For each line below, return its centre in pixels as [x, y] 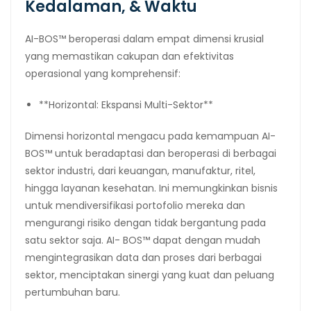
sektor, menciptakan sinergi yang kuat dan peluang [150, 275]
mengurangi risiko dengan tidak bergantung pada [145, 222]
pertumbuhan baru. [73, 292]
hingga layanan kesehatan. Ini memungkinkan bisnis [151, 188]
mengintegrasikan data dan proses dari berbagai [143, 257]
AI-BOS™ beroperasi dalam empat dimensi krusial [144, 39]
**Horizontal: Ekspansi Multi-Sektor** [126, 104]
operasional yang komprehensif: [103, 73]
